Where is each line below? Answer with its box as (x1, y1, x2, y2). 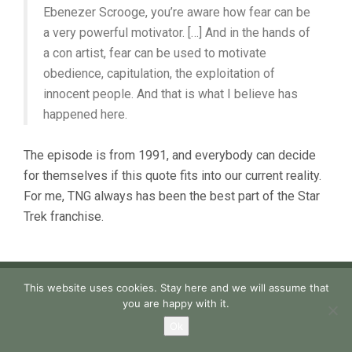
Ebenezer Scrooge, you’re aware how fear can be (43, 5, 310, 20)
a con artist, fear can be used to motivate (43, 46, 266, 60)
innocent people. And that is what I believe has (43, 86, 298, 101)
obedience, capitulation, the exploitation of (43, 66, 275, 81)
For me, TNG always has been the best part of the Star (24, 189, 320, 203)
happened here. (43, 107, 127, 122)
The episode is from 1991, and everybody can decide (24, 148, 316, 163)
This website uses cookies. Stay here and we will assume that (23, 281, 329, 294)
